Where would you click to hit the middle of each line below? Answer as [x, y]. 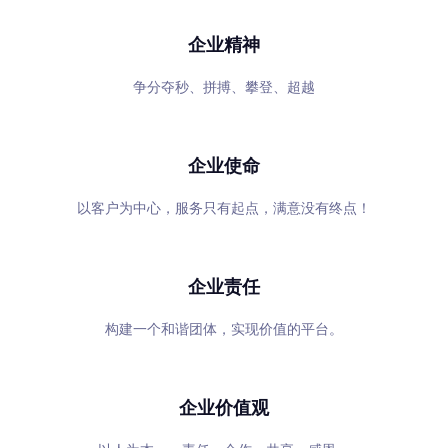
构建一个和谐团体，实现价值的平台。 [224, 329]
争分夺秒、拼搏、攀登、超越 [224, 87]
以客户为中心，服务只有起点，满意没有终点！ [224, 208]
